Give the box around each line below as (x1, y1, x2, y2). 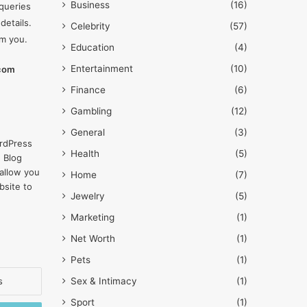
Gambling (71, 106, 112, 116)
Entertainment (71, 63, 133, 74)
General (71, 127, 105, 138)
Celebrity (71, 21, 110, 32)
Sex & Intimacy (71, 275, 137, 286)
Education (71, 42, 114, 53)
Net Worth (71, 233, 115, 244)
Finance (71, 84, 106, 95)
